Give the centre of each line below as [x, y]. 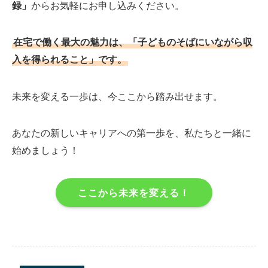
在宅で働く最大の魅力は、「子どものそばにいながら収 [133, 42]
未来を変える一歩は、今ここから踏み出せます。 [117, 96]
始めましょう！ [45, 150]
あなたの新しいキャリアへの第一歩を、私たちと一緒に [132, 133]
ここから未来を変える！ [134, 193]
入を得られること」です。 [69, 60]
